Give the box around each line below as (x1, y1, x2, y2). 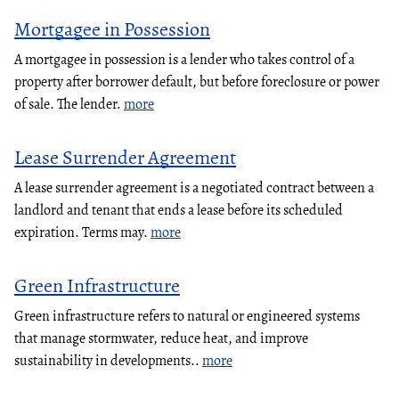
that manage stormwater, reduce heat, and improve (14, 328, 308, 348)
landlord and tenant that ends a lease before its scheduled (14, 199, 343, 220)
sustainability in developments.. (14, 350, 202, 370)
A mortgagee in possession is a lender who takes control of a (14, 49, 354, 69)
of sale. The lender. (14, 94, 124, 114)
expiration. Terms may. (14, 222, 151, 242)
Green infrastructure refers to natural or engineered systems (14, 305, 360, 326)
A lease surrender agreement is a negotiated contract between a (14, 177, 374, 198)
